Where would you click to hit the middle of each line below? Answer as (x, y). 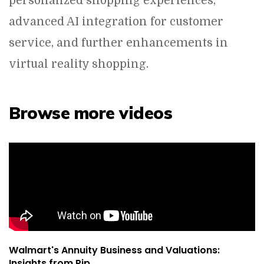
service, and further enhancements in (118, 43)
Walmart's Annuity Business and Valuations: (114, 250)
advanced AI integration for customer (116, 22)
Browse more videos (90, 113)
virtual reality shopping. (79, 64)
